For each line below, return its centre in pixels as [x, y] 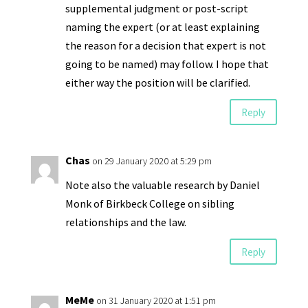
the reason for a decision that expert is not [165, 46]
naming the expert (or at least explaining [162, 27]
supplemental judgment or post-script [156, 9]
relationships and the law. [125, 222]
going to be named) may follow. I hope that [167, 64]
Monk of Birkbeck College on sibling [150, 204]
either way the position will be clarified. [157, 83]
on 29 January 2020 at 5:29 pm [152, 161]
